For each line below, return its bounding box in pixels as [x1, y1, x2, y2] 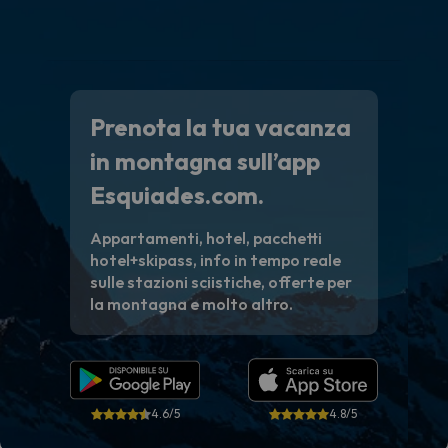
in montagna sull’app [90, 146, 320, 177]
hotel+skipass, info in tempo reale [90, 250, 341, 271]
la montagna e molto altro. [90, 294, 293, 315]
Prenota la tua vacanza [90, 112, 351, 143]
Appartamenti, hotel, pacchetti [90, 228, 322, 249]
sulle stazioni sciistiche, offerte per [90, 272, 352, 293]
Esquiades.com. [90, 180, 264, 211]
